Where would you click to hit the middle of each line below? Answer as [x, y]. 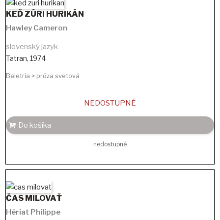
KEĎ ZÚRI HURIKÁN [45, 14]
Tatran [16, 58]
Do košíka [35, 125]
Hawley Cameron [37, 28]
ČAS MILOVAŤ [34, 198]
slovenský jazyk [32, 47]
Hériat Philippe [33, 212]
